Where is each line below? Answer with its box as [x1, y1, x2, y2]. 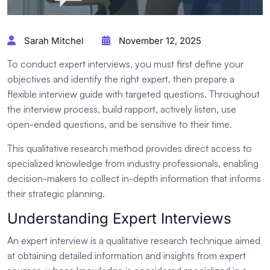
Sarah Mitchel [22, 35, 84, 47]
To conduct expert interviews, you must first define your [7, 58, 243, 71]
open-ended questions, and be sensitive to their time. [7, 118, 234, 131]
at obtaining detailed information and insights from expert [7, 250, 246, 262]
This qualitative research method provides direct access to [7, 142, 252, 155]
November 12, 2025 [116, 35, 201, 47]
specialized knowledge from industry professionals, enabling [7, 157, 259, 170]
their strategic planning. [7, 187, 105, 200]
